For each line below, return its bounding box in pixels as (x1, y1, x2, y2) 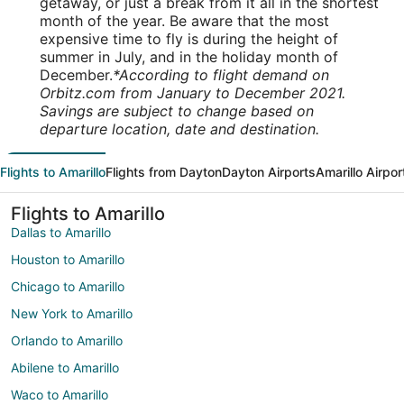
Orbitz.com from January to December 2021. (40, 84, 345, 102)
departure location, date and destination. (40, 120, 319, 138)
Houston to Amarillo (11, 252, 124, 267)
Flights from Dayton (106, 164, 222, 179)
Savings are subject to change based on (40, 102, 314, 120)
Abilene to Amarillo (11, 360, 119, 375)
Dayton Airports (222, 164, 316, 179)
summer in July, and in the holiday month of (40, 48, 338, 66)
